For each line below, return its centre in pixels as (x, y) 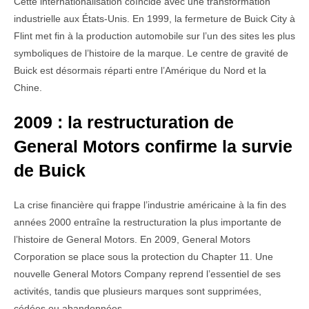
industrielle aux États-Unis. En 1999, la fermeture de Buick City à (154, 19)
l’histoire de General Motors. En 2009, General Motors (132, 240)
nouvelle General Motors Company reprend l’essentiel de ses (147, 274)
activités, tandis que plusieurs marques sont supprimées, (138, 291)
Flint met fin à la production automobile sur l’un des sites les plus (154, 36)
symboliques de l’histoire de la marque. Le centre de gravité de (151, 53)
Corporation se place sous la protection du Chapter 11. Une (143, 257)
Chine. (28, 88)
